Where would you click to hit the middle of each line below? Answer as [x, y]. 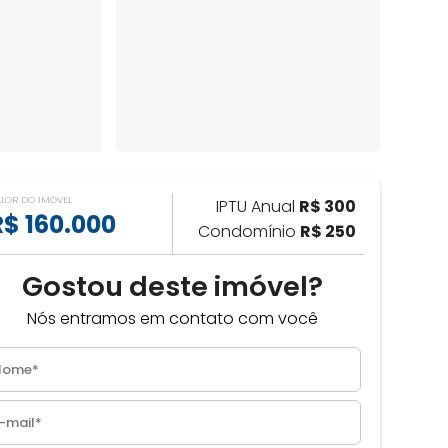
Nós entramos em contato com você [172, 319]
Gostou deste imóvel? [172, 286]
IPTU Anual [257, 207]
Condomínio [249, 232]
